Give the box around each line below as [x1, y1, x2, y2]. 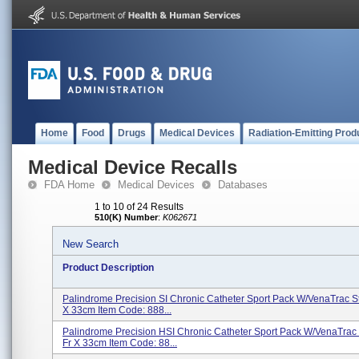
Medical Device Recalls [28, 156, 237, 178]
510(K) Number [95, 212, 158, 222]
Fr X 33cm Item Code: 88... [63, 337, 177, 349]
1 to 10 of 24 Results [95, 201, 184, 212]
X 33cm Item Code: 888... [63, 305, 171, 316]
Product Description [63, 262, 154, 273]
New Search [63, 238, 119, 250]
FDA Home [44, 179, 95, 191]
